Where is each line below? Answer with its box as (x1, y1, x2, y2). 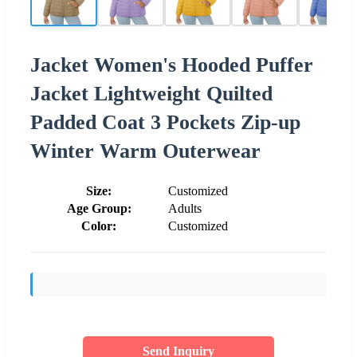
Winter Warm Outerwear (30, 139, 261, 163)
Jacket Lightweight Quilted (30, 81, 273, 105)
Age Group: (66, 201, 131, 215)
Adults (168, 201, 202, 215)
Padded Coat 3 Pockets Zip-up (30, 110, 300, 134)
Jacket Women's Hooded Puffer (30, 53, 313, 76)
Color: (81, 218, 116, 233)
